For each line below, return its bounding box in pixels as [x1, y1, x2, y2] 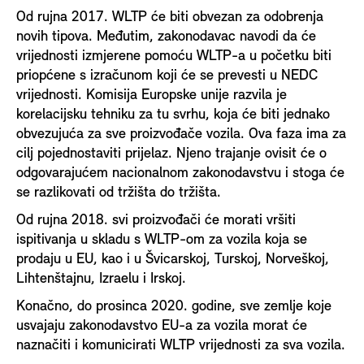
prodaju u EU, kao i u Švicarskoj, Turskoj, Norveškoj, [16, 251, 329, 267]
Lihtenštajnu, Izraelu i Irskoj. [16, 271, 186, 287]
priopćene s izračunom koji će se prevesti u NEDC [16, 67, 318, 84]
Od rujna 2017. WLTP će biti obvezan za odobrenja [16, 9, 323, 25]
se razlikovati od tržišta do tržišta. [16, 184, 221, 201]
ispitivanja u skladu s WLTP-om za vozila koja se [16, 232, 307, 248]
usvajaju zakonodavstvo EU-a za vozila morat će [16, 318, 307, 334]
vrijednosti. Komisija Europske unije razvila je [16, 87, 287, 103]
